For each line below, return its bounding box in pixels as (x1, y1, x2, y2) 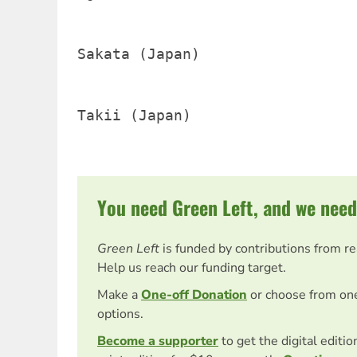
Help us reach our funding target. (97, 259, 286, 277)
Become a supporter (97, 332, 218, 351)
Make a (97, 286, 141, 304)
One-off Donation (141, 286, 247, 304)
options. (97, 305, 143, 324)
